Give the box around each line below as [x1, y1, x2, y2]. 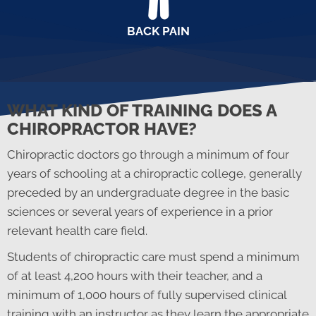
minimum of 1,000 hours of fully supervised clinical [7, 287, 286, 302]
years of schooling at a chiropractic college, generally [7, 166, 302, 181]
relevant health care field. [7, 223, 147, 238]
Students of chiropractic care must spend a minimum [7, 249, 300, 264]
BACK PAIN [126, 23, 190, 38]
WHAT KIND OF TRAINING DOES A [7, 99, 276, 121]
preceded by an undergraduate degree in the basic [7, 185, 289, 200]
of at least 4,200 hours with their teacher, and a [7, 268, 262, 283]
